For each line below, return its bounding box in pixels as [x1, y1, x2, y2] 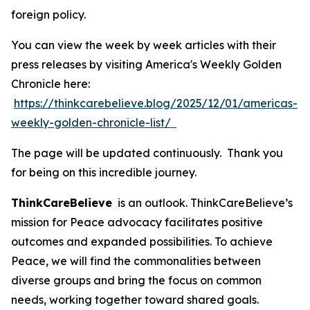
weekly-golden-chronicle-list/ [11, 116, 176, 129]
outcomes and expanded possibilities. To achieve [11, 235, 273, 248]
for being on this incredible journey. [11, 165, 197, 179]
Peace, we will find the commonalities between [11, 254, 261, 268]
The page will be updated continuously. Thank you [11, 146, 283, 160]
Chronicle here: [11, 77, 90, 91]
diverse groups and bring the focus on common [11, 273, 262, 287]
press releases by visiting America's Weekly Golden [11, 57, 282, 71]
